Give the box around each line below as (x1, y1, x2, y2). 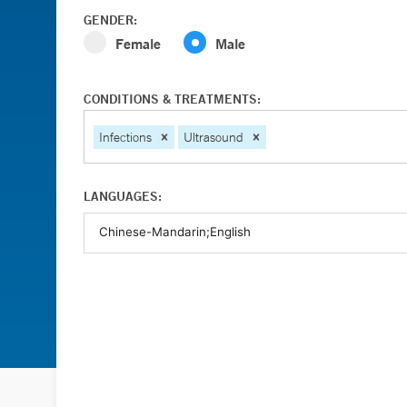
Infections (99, 128, 152, 145)
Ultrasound (184, 128, 243, 145)
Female (115, 34, 161, 53)
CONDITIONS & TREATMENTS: (84, 91, 261, 107)
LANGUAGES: (84, 188, 162, 204)
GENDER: (84, 12, 137, 28)
